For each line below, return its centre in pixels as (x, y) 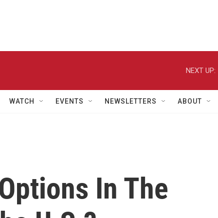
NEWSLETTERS (131, 101)
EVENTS (70, 101)
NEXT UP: (201, 70)
